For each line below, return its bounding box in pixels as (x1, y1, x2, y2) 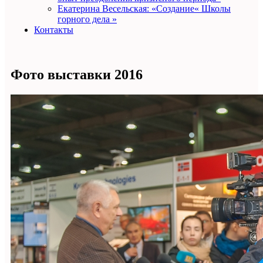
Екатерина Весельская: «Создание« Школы (58, 4, 231, 14)
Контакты (34, 25, 73, 35)
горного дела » (58, 14, 117, 24)
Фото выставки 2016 (11, 66, 143, 82)
